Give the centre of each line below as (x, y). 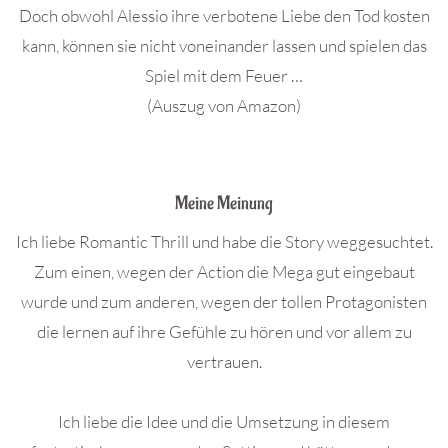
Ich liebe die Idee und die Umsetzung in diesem (224, 421)
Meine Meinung (224, 203)
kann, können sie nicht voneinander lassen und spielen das (224, 45)
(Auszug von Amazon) (224, 105)
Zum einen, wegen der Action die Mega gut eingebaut (224, 271)
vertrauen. (224, 361)
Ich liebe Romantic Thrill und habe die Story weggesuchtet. (224, 241)
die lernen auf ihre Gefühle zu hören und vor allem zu (224, 331)
